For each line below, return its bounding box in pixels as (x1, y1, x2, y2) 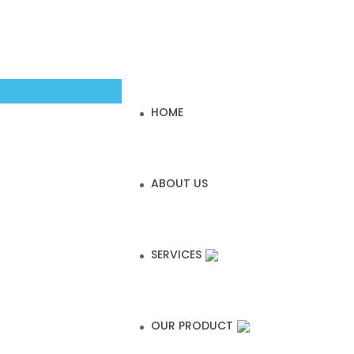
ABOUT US (151, 175, 208, 191)
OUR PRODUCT (151, 318, 233, 333)
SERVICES (151, 247, 201, 262)
